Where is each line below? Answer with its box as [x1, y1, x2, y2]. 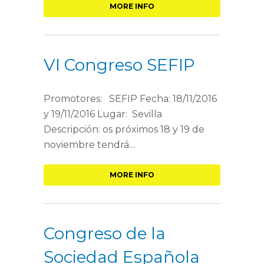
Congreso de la [44, 223, 166, 243]
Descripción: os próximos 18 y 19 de [44, 124, 204, 135]
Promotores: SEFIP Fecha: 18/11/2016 [44, 93, 217, 104]
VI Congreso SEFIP [44, 55, 195, 75]
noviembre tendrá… [44, 139, 136, 150]
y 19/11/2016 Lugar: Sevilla [44, 108, 162, 120]
